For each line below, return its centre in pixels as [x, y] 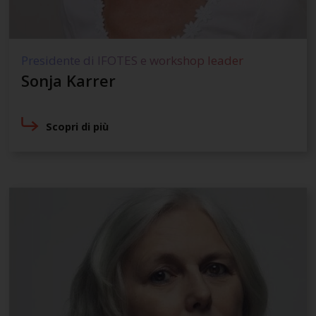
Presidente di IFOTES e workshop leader [132, 60]
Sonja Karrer [68, 80]
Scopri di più [78, 127]
